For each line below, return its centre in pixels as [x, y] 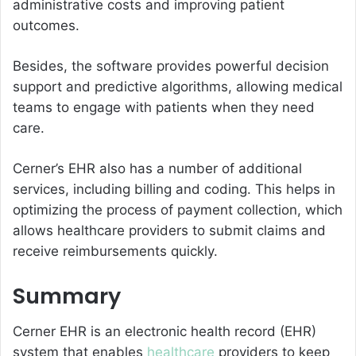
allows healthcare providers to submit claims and [169, 230]
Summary [67, 296]
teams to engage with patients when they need [164, 107]
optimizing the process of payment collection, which [178, 209]
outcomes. [46, 25]
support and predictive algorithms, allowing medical [178, 86]
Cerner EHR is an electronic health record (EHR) [164, 332]
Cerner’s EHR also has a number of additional [157, 168]
